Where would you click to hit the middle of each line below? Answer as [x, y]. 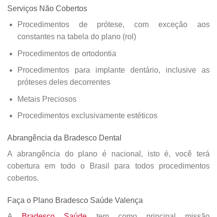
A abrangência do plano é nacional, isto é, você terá [108, 154]
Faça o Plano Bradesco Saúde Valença [75, 200]
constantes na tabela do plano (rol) [77, 37]
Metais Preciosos [47, 99]
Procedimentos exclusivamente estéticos [87, 116]
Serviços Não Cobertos [47, 9]
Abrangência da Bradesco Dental [64, 138]
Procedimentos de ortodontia [67, 53]
